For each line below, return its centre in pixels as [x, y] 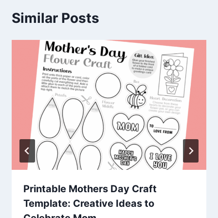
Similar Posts [55, 18]
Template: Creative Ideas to [89, 203]
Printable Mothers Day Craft [90, 189]
